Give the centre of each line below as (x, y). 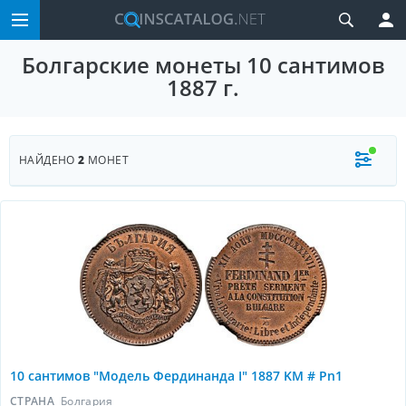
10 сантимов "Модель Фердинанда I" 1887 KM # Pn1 (176, 376)
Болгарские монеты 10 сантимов (203, 65)
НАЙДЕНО (49, 160)
